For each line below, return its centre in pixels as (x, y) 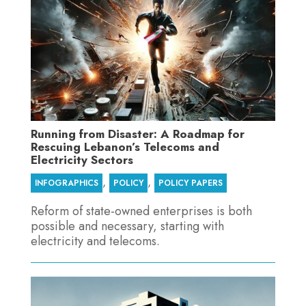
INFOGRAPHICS (66, 183)
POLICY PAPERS (190, 183)
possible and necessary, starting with (127, 226)
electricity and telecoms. (95, 241)
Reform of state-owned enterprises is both (141, 211)
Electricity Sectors (82, 160)
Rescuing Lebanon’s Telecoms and (125, 147)
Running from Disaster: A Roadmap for (137, 134)
